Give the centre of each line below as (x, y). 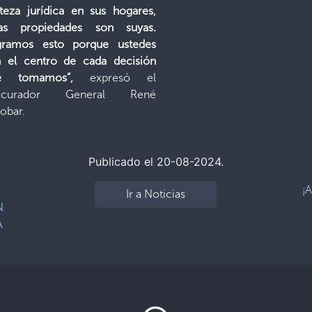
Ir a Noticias (156, 194)
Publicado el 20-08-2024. (156, 161)
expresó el (115, 78)
